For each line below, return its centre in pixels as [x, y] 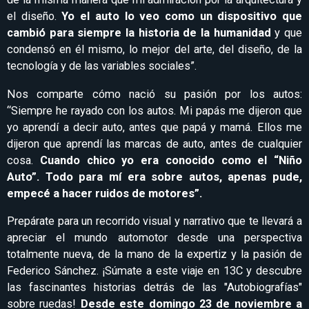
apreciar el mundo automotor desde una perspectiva [154, 238]
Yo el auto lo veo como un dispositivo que [182, 17]
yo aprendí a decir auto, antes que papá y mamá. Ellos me [154, 127]
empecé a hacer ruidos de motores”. [104, 193]
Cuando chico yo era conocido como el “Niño [171, 160]
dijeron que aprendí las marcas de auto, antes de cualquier [154, 143]
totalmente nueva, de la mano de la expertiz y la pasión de [154, 255]
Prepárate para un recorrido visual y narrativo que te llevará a [154, 221]
